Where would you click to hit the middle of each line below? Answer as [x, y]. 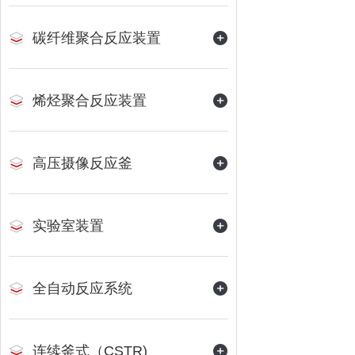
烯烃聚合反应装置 [90, 101]
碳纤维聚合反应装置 [97, 38]
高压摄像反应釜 [82, 163]
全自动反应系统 [82, 288]
